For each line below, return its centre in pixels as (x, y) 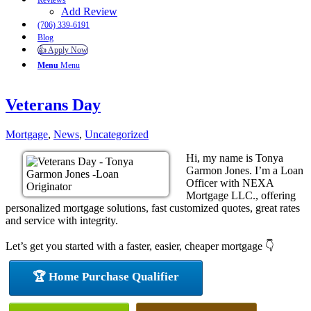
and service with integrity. (62, 220)
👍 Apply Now (63, 50)
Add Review (89, 11)
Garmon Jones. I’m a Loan (245, 170)
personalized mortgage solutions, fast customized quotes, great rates (153, 208)
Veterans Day (53, 104)
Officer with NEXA (230, 183)
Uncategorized (117, 134)
